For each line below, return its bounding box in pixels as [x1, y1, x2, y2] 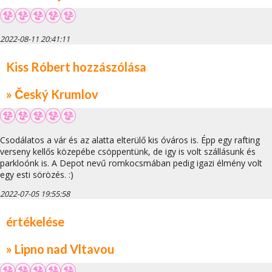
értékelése [6, 214, 64, 229]
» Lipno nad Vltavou [6, 241, 114, 256]
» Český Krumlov [6, 86, 98, 101]
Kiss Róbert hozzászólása [6, 59, 146, 74]
